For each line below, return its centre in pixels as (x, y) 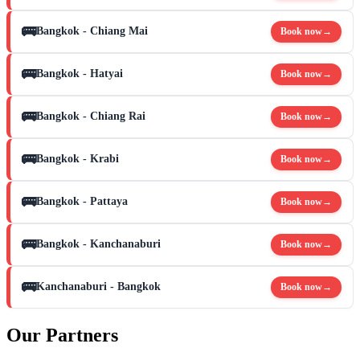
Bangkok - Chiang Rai (91, 117)
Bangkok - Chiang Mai (92, 31)
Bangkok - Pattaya (82, 202)
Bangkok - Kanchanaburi (98, 244)
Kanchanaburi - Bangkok (98, 287)
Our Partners (62, 335)
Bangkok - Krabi (78, 159)
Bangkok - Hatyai (80, 74)
